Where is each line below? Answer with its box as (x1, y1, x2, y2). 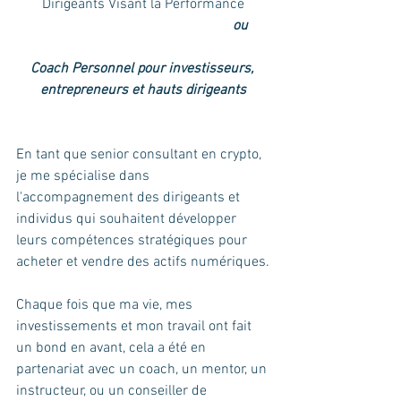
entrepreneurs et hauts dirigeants (40, 81, 246, 99)
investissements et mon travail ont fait (16, 317, 255, 336)
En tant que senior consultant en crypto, (16, 145, 265, 164)
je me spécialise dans (16, 166, 153, 185)
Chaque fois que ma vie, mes (16, 295, 196, 314)
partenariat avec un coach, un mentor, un (16, 360, 270, 379)
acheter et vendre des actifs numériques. (16, 252, 269, 271)
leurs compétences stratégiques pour (16, 231, 251, 250)
